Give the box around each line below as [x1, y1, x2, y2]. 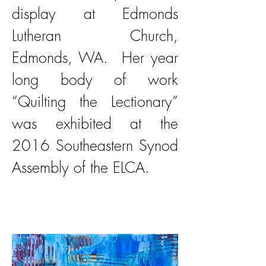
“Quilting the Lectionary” [12, 91, 178, 112]
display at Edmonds [12, 4, 178, 24]
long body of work [12, 69, 178, 90]
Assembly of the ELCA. [12, 157, 150, 178]
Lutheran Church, [12, 26, 178, 46]
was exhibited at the [12, 113, 178, 134]
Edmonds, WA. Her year [12, 47, 178, 68]
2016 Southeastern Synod [12, 135, 178, 156]
